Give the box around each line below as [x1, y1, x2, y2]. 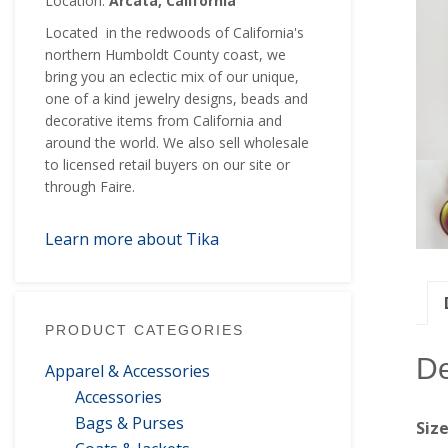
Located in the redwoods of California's [45, 22, 304, 42]
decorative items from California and [45, 110, 282, 130]
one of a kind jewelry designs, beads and [45, 88, 308, 108]
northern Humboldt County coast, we [45, 44, 286, 64]
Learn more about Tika [45, 227, 219, 250]
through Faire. [45, 176, 135, 196]
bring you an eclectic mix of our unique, [45, 66, 299, 86]
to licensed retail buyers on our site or [45, 154, 290, 174]
